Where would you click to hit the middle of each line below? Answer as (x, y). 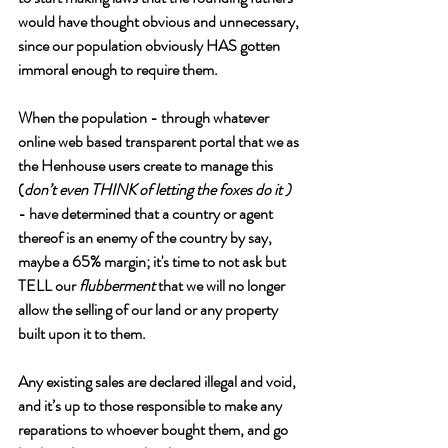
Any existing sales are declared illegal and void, (158, 381)
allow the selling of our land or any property (149, 309)
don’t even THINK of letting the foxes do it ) (159, 189)
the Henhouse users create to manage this (147, 165)
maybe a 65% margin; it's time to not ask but (153, 261)
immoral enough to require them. (118, 69)
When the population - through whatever (145, 117)
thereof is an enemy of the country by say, (146, 237)
